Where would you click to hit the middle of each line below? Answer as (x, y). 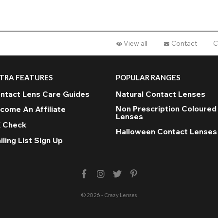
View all (136, 44)
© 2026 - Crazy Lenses (109, 195)
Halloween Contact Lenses (166, 132)
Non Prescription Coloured (166, 108)
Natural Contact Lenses (161, 94)
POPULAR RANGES (148, 78)
